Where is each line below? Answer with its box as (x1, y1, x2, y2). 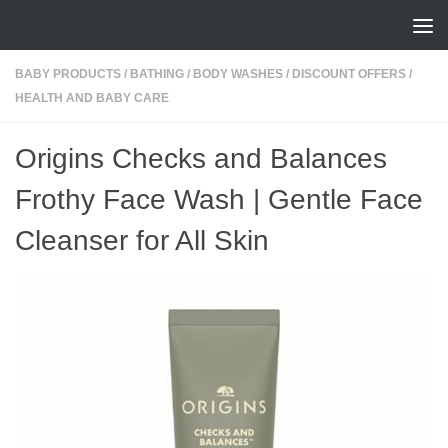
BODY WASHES (193, 67, 283, 81)
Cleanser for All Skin (15, 225, 269, 256)
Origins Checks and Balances (15, 143, 387, 174)
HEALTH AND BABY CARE (15, 91, 169, 105)
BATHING (130, 67, 184, 81)
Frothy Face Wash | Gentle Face (15, 184, 423, 215)
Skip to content (27, 19, 132, 35)
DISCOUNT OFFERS (292, 67, 406, 81)
